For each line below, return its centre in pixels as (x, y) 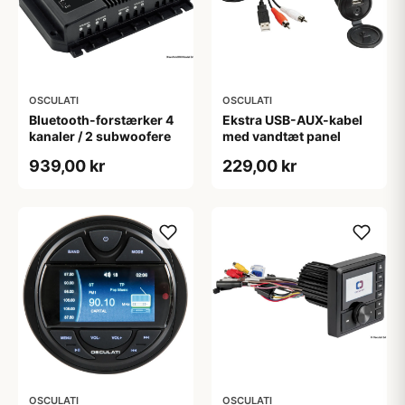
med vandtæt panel (282, 136)
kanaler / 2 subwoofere (100, 136)
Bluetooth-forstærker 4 (101, 120)
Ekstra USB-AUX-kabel (292, 120)
